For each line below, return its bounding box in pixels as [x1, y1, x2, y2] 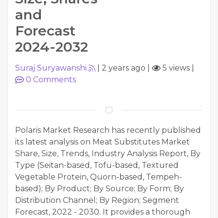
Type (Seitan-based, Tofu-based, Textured [15, 161, 179, 170]
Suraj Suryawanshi [15, 63, 87, 73]
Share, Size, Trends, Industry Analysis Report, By [15, 149, 200, 158]
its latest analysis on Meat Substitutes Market [15, 137, 190, 146]
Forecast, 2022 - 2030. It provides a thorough [15, 207, 190, 217]
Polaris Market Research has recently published [15, 126, 201, 135]
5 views [161, 63, 190, 73]
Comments [31, 75, 76, 84]
